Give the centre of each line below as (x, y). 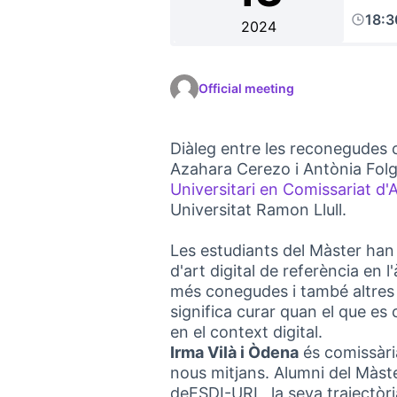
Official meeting (246, 88)
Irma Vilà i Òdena (234, 352)
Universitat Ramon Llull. (258, 210)
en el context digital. (246, 332)
